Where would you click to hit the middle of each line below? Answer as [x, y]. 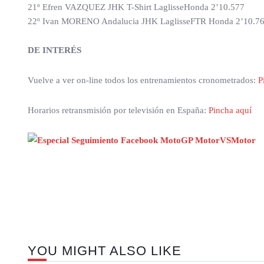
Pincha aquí [230, 110]
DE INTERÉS [55, 50]
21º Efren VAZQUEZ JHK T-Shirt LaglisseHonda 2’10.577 [136, 7]
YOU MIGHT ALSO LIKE [105, 251]
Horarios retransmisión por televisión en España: [118, 110]
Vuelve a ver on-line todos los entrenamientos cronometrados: [143, 80]
